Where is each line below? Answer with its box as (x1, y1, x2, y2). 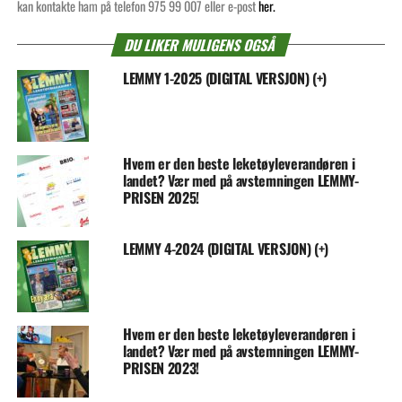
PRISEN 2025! (122, 187, 200, 209)
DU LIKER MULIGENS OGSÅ (122, 34, 280, 57)
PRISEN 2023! (122, 357, 200, 380)
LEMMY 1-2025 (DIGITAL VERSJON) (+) (122, 67, 327, 90)
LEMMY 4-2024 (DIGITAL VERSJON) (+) (122, 238, 328, 260)
